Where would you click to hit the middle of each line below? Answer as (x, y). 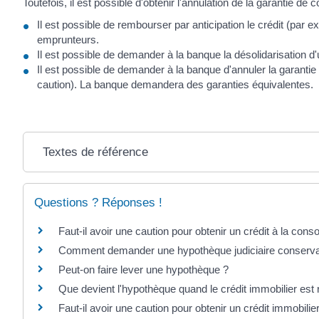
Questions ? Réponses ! (98, 203)
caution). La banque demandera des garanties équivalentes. (175, 85)
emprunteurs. (68, 40)
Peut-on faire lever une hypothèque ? (143, 270)
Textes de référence (96, 152)
